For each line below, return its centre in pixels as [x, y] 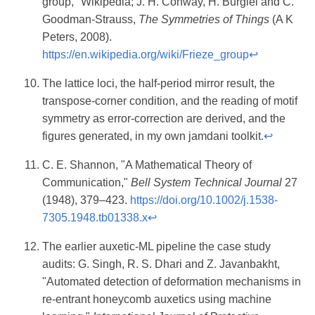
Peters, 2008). [77, 37]
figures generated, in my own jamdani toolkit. [153, 136]
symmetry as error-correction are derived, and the [164, 119]
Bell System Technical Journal [206, 183]
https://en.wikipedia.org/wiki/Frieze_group [146, 55]
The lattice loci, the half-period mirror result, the [159, 84]
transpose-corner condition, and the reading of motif [170, 101]
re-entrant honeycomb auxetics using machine [157, 300]
